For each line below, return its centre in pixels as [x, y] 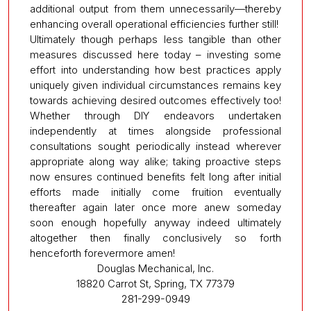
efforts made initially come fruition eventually [155, 192]
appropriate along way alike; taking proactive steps [155, 162]
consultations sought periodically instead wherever [155, 146]
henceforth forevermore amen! [102, 253]
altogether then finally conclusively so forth [155, 238]
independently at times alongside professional [155, 131]
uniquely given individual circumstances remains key [155, 85]
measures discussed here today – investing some [155, 55]
